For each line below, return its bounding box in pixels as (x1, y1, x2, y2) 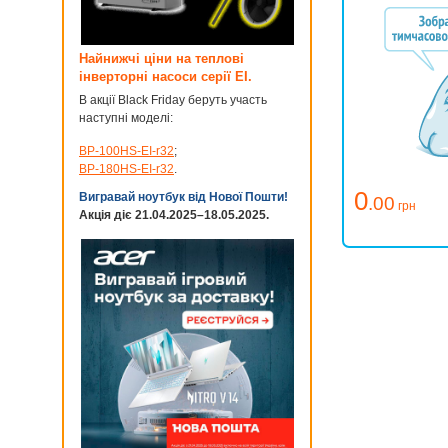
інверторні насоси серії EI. (79, 69, 252, 84)
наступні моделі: (79, 111, 173, 125)
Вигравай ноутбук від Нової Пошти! (79, 190, 288, 204)
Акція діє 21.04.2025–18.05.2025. (79, 208, 269, 222)
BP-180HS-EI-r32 (79, 162, 174, 176)
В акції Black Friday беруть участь (79, 93, 267, 107)
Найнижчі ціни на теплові (79, 51, 244, 66)
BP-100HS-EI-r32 (79, 144, 174, 158)
